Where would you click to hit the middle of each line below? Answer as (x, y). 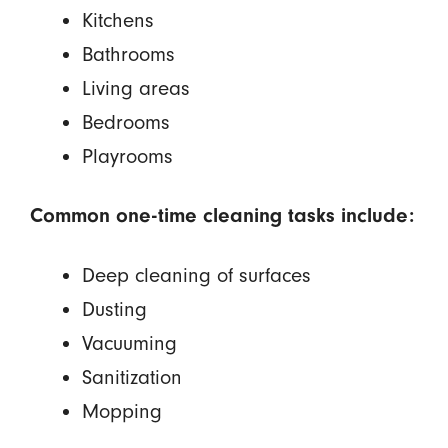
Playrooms (127, 156)
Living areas (135, 88)
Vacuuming (129, 343)
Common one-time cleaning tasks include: (221, 216)
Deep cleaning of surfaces (196, 275)
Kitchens (117, 20)
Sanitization (131, 377)
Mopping (121, 411)
